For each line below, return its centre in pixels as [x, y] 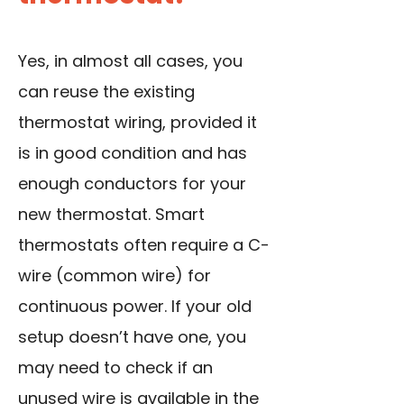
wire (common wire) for [115, 276]
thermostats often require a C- [144, 245]
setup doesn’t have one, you [132, 337]
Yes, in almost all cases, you [130, 61]
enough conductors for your [132, 184]
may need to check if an [115, 368]
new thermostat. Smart [111, 215]
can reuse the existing [106, 92]
